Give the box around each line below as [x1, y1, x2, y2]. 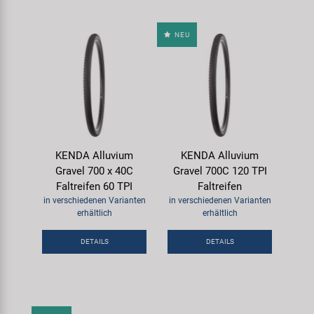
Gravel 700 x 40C [55, 164, 133, 177]
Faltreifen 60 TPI [56, 179, 132, 193]
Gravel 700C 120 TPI [172, 164, 267, 177]
